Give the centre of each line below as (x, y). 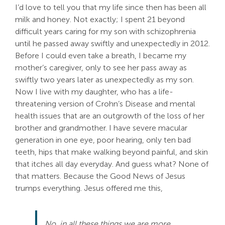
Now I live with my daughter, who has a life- (94, 92)
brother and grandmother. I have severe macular (101, 128)
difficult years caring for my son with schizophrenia (105, 31)
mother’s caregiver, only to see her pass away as (101, 68)
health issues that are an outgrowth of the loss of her (110, 116)
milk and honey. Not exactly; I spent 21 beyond (100, 19)
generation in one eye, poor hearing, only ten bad (103, 140)
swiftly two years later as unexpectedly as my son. (104, 80)
